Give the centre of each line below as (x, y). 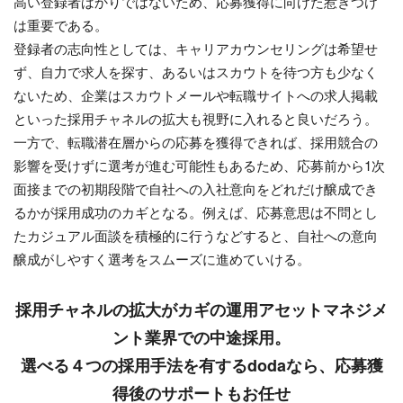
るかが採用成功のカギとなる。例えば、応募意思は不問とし (196, 211)
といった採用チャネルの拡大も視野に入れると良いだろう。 (196, 118)
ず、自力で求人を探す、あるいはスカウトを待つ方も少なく (196, 71)
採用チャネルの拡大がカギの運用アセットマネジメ (201, 310)
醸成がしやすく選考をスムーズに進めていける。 (162, 258)
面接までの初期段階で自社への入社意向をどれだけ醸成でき (196, 188)
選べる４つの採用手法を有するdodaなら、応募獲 (201, 366)
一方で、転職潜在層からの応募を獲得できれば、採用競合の (196, 141)
